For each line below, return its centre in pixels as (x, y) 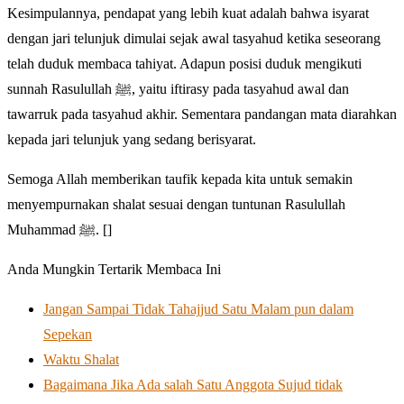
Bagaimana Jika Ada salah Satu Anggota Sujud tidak (193, 384)
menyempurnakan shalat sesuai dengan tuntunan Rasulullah (176, 204)
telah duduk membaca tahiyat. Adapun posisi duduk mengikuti (184, 63)
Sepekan (68, 334)
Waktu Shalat (81, 359)
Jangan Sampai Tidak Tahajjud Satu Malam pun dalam (198, 308)
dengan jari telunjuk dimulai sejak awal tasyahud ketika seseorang (194, 38)
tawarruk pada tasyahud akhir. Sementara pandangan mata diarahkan (202, 114)
